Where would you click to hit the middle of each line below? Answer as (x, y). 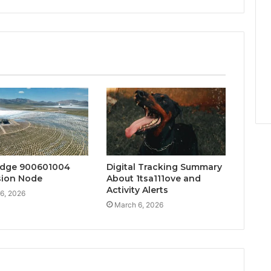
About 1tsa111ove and (153, 178)
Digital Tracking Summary (164, 167)
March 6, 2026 (139, 204)
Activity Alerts (137, 190)
